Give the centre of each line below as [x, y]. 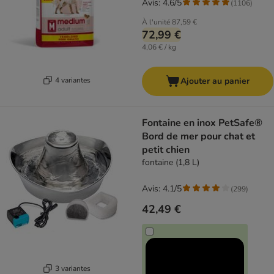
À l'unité [156, 22]
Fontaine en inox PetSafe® [202, 123]
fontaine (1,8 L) [171, 162]
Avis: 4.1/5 [162, 189]
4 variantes [72, 80]
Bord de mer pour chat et [198, 136]
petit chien [166, 150]
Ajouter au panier [215, 81]
